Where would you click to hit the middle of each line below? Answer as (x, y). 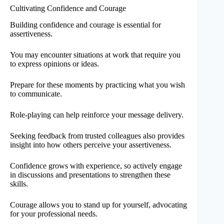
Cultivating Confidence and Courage (68, 8)
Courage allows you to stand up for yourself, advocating (98, 204)
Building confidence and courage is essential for (85, 24)
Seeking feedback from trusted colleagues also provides (97, 135)
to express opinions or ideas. (54, 63)
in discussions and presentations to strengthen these (90, 174)
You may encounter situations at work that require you (95, 54)
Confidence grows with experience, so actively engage (96, 165)
